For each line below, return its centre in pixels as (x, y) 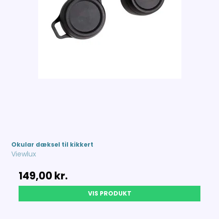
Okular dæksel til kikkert (53, 144)
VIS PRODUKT (109, 193)
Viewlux (24, 154)
